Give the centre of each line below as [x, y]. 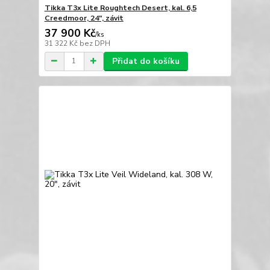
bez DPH [95, 43]
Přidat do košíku [146, 61]
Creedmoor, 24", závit [84, 18]
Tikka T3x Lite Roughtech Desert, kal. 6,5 [120, 8]
